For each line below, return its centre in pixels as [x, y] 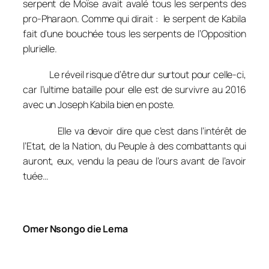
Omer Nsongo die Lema [76, 228]
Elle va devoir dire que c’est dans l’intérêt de [134, 131]
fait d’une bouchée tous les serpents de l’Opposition [134, 33]
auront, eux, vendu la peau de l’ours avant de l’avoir [134, 161]
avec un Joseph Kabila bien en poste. [99, 105]
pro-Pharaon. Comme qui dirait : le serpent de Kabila [134, 18]
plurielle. [40, 48]
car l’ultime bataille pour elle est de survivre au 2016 [134, 90]
